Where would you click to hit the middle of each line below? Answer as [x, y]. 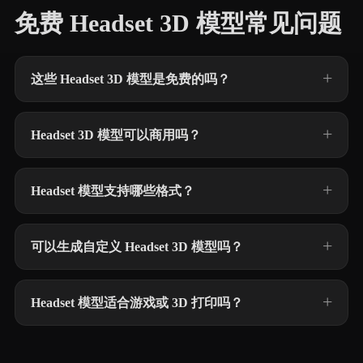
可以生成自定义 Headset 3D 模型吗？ [137, 247]
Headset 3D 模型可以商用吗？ [116, 135]
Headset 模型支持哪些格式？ [113, 191]
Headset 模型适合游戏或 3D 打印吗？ [137, 303]
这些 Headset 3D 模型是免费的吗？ [130, 79]
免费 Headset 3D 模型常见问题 [178, 23]
